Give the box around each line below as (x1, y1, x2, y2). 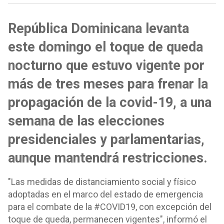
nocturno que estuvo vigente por (8, 57, 204, 73)
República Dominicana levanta (8, 20, 189, 36)
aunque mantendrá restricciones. (8, 150, 207, 166)
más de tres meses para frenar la (8, 76, 208, 92)
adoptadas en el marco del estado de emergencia (8, 189, 203, 199)
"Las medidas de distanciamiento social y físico (8, 176, 196, 187)
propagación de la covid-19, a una (8, 94, 211, 110)
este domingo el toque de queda (8, 39, 203, 55)
